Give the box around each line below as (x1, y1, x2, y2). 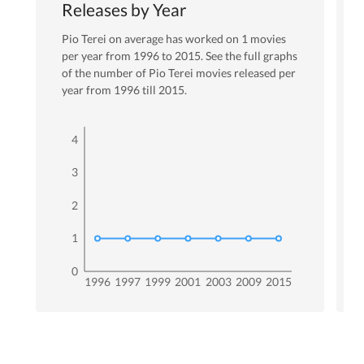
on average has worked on (106, 32, 241, 46)
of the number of (62, 66, 146, 80)
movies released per (193, 66, 296, 80)
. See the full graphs (201, 49, 297, 63)
